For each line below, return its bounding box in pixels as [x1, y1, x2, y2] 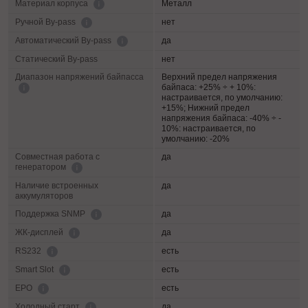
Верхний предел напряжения [162, 72, 277, 82]
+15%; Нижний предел [162, 103, 250, 113]
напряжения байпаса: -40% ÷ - [162, 113, 281, 124]
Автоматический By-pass [15, 36, 113, 46]
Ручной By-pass [15, 17, 78, 27]
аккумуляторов [15, 191, 73, 201]
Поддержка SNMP [15, 209, 87, 219]
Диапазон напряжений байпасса [15, 72, 144, 82]
